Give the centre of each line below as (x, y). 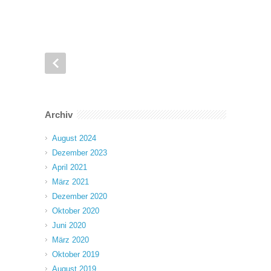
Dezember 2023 (80, 153)
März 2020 (70, 240)
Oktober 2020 (76, 211)
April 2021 (70, 168)
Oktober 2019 (76, 255)
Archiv (59, 115)
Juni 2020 (69, 226)
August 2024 (74, 139)
